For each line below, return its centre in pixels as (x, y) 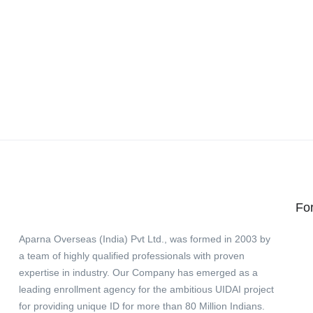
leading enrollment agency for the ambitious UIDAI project (146, 289)
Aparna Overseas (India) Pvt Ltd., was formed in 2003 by (145, 239)
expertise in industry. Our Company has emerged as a (138, 272)
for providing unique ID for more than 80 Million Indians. (142, 306)
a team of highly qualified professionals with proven (132, 256)
